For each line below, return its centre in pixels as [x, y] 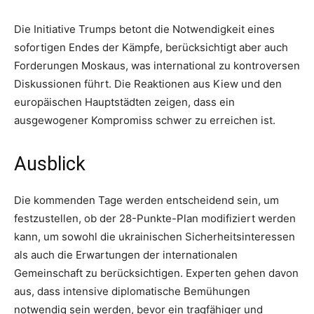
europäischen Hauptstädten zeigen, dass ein [124, 102]
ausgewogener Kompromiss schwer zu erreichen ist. [145, 121]
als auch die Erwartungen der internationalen [126, 255]
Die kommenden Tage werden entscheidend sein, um [146, 200]
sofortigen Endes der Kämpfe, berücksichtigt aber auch [151, 48]
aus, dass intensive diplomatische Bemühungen [132, 292]
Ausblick [50, 164]
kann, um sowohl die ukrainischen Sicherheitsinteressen [155, 237]
